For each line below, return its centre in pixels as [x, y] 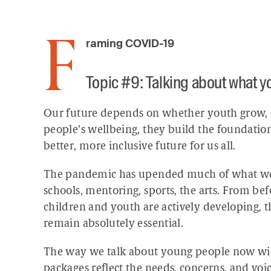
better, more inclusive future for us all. [140, 147]
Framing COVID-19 [130, 44]
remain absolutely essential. [114, 224]
